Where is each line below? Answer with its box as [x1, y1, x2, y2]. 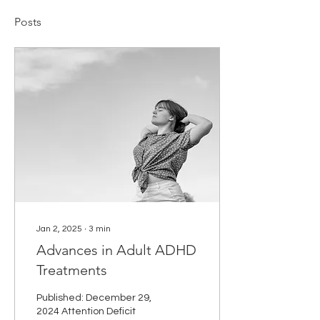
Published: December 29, [36, 293, 151, 303]
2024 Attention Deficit [36, 306, 136, 316]
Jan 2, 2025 [36, 224, 82, 234]
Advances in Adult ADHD [36, 241, 196, 259]
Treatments [36, 261, 107, 279]
